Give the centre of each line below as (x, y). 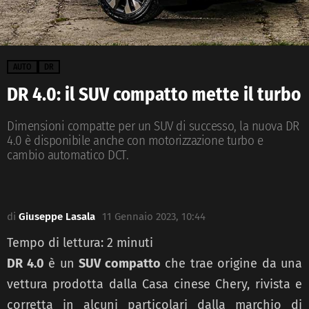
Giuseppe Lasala (57, 216)
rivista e (279, 284)
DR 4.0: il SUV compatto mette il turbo (154, 94)
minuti (135, 242)
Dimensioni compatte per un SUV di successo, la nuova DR (153, 126)
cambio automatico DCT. (68, 154)
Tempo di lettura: (57, 242)
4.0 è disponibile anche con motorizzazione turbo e (135, 140)
